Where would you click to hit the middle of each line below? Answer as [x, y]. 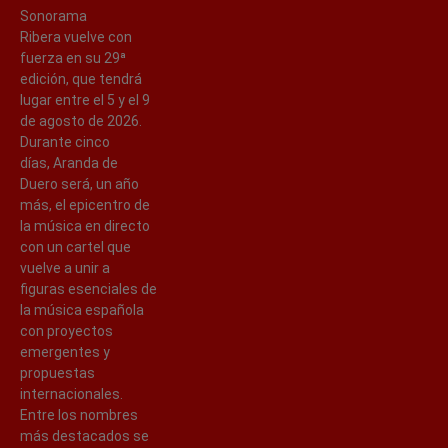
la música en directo [85, 225]
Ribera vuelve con [76, 36]
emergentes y [65, 351]
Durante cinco [65, 141]
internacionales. [71, 393]
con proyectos [66, 330]
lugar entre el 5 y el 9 [85, 99]
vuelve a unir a [65, 267]
